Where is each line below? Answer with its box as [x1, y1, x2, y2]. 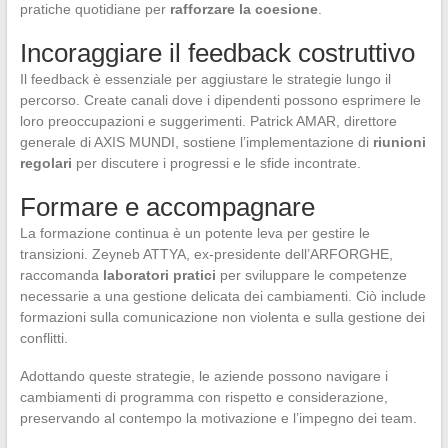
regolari [19, 155, 72, 172]
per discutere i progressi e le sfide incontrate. [71, 155, 361, 172]
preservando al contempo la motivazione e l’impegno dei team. [19, 410, 417, 427]
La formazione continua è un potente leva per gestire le [19, 225, 370, 242]
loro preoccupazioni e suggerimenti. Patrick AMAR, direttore [19, 113, 397, 130]
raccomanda [19, 267, 103, 284]
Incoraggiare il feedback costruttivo [19, 38, 415, 69]
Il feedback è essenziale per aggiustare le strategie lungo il [19, 71, 391, 88]
